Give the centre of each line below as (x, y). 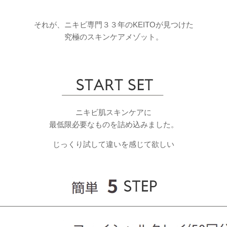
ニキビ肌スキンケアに (113, 112)
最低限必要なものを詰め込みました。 (113, 125)
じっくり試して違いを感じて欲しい (113, 144)
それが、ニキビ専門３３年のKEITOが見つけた (113, 24)
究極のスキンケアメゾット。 (113, 36)
